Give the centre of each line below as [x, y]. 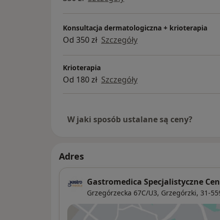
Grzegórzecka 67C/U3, [123, 193]
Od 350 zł [80, 40]
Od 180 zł [80, 80]
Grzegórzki [179, 193]
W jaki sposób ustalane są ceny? [130, 120]
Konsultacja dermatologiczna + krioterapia [135, 27]
